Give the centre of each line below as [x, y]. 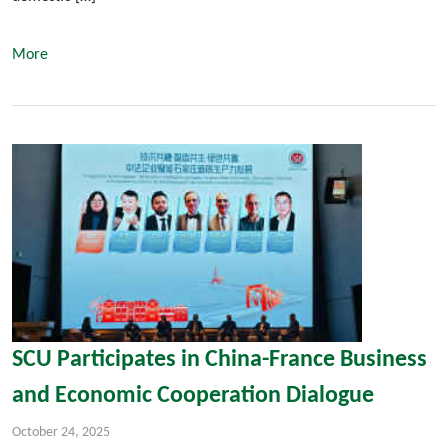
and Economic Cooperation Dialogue [193, 395]
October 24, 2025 [61, 432]
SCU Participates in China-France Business [219, 359]
